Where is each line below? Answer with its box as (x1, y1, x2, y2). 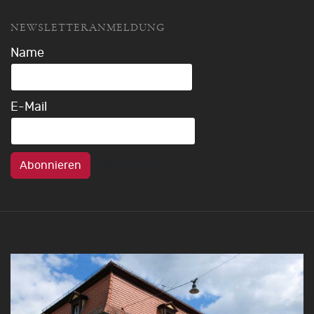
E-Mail (11, 100, 47, 114)
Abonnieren (20, 159, 81, 171)
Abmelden (102, 159, 156, 171)
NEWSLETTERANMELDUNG (11, 21, 165, 33)
